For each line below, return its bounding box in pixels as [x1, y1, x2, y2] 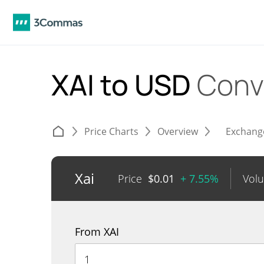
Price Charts [84, 125, 138, 138]
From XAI [75, 225, 119, 239]
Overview [157, 125, 198, 138]
